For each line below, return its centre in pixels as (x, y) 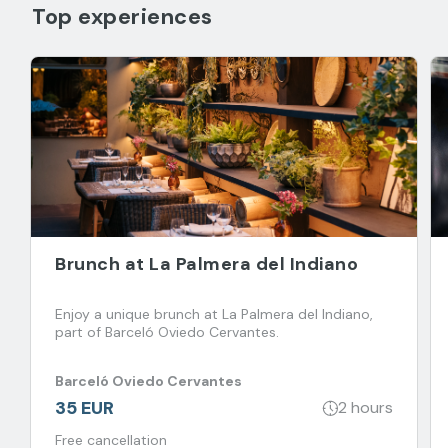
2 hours (365, 408)
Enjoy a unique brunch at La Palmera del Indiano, (214, 313)
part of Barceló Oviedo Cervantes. (192, 331)
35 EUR (84, 407)
